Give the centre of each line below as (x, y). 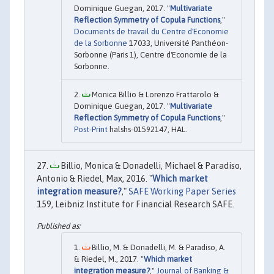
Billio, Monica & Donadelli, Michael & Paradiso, (150, 165)
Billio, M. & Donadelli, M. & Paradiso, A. (158, 248)
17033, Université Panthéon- (178, 43)
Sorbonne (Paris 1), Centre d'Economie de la (150, 54)
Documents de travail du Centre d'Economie (151, 31)
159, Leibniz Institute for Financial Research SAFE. (135, 204)
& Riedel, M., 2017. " (109, 259)
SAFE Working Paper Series (182, 191)
